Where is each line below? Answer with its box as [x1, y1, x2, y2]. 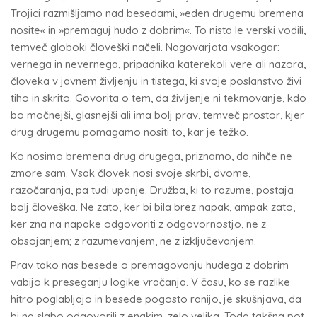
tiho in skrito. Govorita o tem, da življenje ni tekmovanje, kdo [11, 91, 306, 105]
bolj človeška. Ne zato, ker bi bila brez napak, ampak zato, [11, 200, 295, 214]
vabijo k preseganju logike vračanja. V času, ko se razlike [11, 275, 290, 289]
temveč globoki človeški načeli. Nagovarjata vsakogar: [11, 40, 279, 54]
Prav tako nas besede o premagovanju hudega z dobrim [11, 258, 289, 272]
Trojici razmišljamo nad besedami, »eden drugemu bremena [11, 6, 304, 20]
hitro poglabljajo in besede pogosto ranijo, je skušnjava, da [11, 292, 301, 306]
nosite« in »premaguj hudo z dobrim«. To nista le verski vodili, [11, 23, 306, 37]
